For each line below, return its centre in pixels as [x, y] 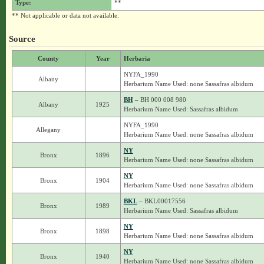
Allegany [49, 130]
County [49, 58]
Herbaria [137, 58]
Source [22, 39]
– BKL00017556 [161, 201]
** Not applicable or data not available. [65, 15]
